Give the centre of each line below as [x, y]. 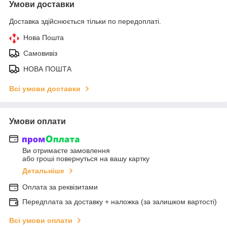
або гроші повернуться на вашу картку [86, 159]
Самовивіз [40, 53]
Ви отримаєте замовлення [66, 151]
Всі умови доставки [45, 88]
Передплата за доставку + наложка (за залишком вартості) [120, 202]
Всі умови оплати [41, 221]
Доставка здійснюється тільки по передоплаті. [85, 21]
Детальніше [43, 171]
